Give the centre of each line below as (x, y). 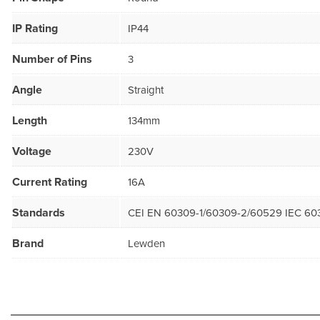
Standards (39, 213)
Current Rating (50, 182)
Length (30, 121)
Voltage (32, 152)
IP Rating (35, 29)
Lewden (146, 244)
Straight (146, 90)
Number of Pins (52, 60)
